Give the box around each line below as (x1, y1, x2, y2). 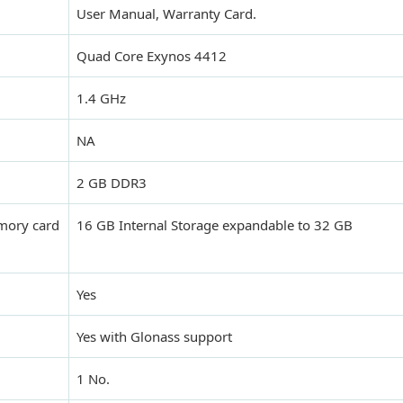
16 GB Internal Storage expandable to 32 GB (76, 216, 353, 235)
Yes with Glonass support (76, 327, 232, 346)
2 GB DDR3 (76, 174, 147, 193)
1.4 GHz (76, 89, 126, 108)
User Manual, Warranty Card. (76, 4, 256, 23)
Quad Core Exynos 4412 (76, 47, 227, 66)
